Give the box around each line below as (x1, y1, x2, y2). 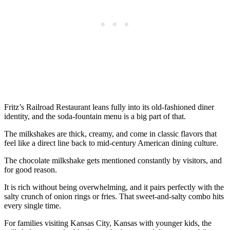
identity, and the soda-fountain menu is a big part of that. (4, 112, 186, 121)
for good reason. (4, 165, 57, 175)
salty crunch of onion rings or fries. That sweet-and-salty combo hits (4, 192, 224, 201)
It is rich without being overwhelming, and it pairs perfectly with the (4, 183, 224, 192)
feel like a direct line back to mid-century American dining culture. (4, 139, 218, 148)
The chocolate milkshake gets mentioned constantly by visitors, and (4, 156, 222, 165)
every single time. (4, 201, 61, 210)
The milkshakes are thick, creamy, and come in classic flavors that (4, 129, 217, 139)
